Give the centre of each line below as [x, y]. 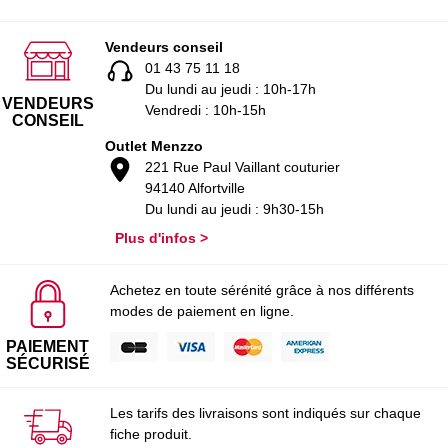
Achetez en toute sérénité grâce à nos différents [262, 290]
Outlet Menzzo [154, 146]
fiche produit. [151, 434]
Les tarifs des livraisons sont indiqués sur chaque [265, 413]
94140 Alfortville [195, 188]
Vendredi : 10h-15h [205, 110]
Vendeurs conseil [164, 47]
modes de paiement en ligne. [202, 311]
